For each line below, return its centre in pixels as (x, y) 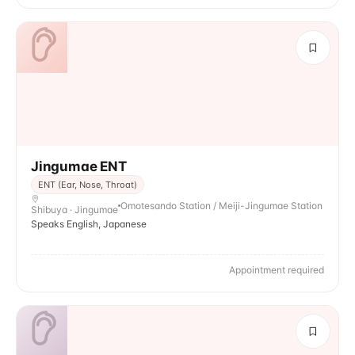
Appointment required (277, 270)
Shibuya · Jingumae (74, 210)
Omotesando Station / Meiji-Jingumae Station (221, 205)
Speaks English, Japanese (89, 224)
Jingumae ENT (79, 166)
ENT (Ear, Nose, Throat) (88, 185)
